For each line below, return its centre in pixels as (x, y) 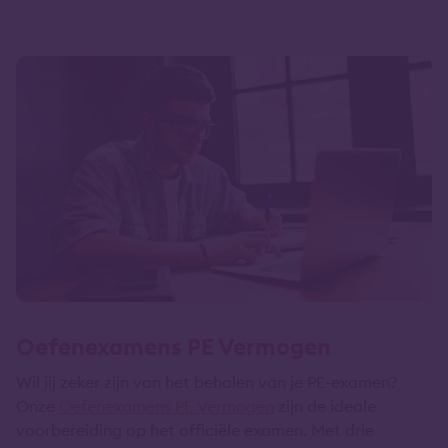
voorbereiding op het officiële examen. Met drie (195, 429)
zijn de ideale (325, 405)
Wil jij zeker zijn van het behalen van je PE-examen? (206, 381)
